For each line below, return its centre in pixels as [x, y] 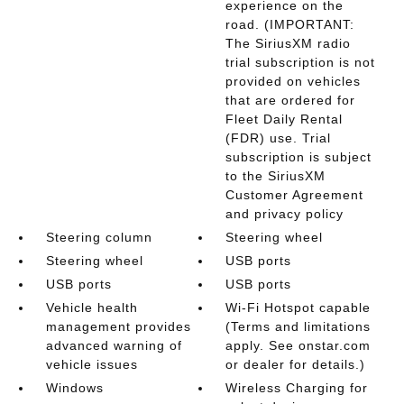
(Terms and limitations [298, 326]
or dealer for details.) [296, 364]
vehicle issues [92, 364]
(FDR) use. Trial [279, 138]
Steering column [99, 237]
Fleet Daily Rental [285, 119]
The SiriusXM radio [289, 43]
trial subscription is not [301, 62]
